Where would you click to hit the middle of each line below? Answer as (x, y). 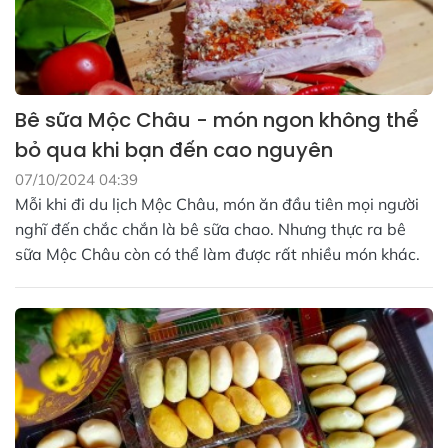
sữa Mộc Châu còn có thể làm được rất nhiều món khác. (219, 253)
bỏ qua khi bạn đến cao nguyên (174, 149)
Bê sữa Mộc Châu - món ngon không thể (217, 119)
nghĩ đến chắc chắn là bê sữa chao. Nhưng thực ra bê (210, 228)
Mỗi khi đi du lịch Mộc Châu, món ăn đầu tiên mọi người (217, 203)
